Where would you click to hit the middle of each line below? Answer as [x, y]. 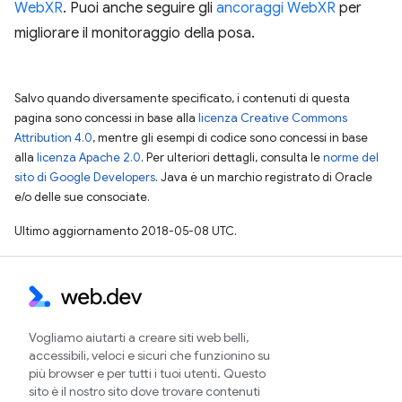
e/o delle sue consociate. [82, 197]
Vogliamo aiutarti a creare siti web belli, [139, 337]
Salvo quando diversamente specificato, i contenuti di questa [182, 98]
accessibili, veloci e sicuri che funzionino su [149, 355]
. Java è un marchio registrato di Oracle [264, 177]
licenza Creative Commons [273, 118]
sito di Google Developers [85, 177]
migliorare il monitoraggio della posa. [135, 33]
